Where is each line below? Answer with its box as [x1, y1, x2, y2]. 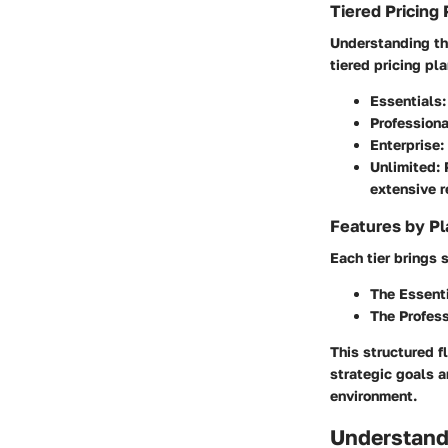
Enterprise [370, 136, 440, 154]
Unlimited [370, 158, 436, 176]
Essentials [370, 92, 442, 110]
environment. [330, 387, 417, 405]
